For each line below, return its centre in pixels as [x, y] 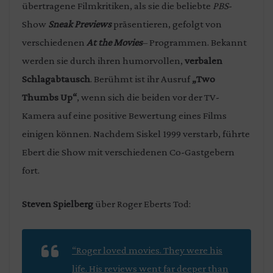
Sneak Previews [80, 24]
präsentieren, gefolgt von [167, 24]
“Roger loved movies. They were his [147, 250]
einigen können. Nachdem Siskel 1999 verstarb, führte [136, 133]
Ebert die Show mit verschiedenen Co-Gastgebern [128, 152]
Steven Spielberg [58, 204]
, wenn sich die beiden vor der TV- [148, 97]
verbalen [204, 60]
